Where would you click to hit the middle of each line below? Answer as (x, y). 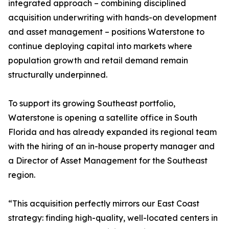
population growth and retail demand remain (98, 61)
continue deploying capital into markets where (100, 46)
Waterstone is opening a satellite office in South (103, 118)
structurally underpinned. (58, 75)
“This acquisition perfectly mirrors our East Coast (104, 204)
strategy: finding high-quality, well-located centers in (113, 218)
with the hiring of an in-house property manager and (111, 146)
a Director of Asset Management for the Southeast (108, 161)
